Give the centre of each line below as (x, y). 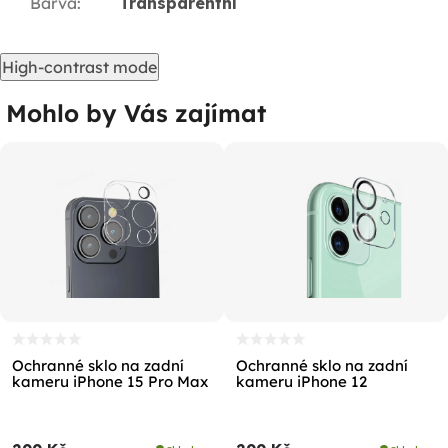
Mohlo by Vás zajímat (136, 113)
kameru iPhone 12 (301, 382)
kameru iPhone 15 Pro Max (110, 382)
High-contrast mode (79, 67)
